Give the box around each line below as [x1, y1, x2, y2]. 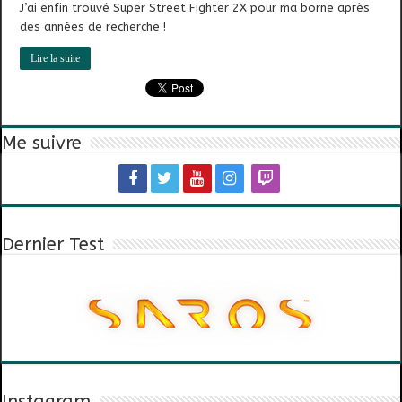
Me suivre [2, 132, 83, 153]
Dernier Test [2, 233, 105, 255]
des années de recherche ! [20, 19, 167, 33]
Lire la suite [31, 51, 81, 65]
